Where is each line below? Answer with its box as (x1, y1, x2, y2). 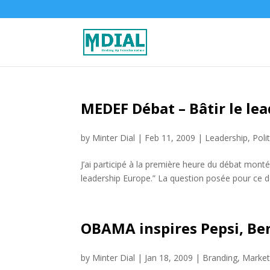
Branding (202, 252, 238, 263)
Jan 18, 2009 (145, 252, 193, 263)
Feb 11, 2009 (145, 132, 196, 143)
